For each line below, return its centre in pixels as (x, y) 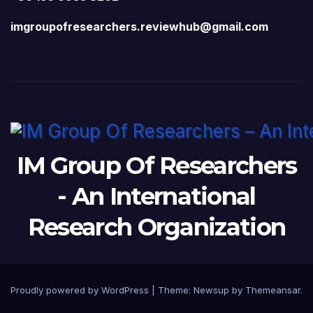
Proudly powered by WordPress (81, 290)
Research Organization (156, 227)
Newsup (211, 290)
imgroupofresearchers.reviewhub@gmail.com (139, 26)
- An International (156, 196)
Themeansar (273, 290)
